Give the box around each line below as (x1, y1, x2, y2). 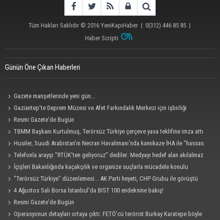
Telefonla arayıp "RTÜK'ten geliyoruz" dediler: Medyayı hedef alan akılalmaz (14, 151, 204, 159)
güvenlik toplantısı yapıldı (5, 175, 70, 182)
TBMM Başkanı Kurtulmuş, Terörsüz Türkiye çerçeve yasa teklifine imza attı (14, 128, 204, 135)
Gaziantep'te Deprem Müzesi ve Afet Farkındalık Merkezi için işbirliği (14, 104, 187, 111)
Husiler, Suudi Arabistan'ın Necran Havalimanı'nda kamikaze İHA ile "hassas (14, 139, 204, 147)
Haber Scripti (85, 34, 119, 42)
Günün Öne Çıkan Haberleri (5, 63, 80, 72)
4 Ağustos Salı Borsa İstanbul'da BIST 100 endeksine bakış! (14, 187, 164, 194)
